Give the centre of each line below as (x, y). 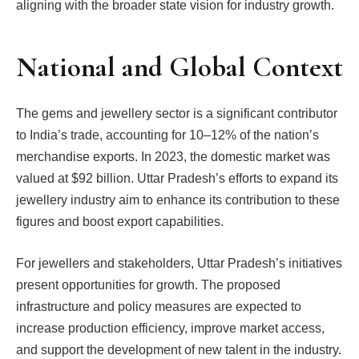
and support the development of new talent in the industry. (179, 349)
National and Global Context (179, 67)
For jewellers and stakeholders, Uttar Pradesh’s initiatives (179, 263)
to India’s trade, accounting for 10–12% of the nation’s (167, 135)
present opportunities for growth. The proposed (148, 284)
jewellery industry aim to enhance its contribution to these (178, 200)
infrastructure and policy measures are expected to (159, 306)
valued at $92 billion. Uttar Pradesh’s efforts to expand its (177, 178)
